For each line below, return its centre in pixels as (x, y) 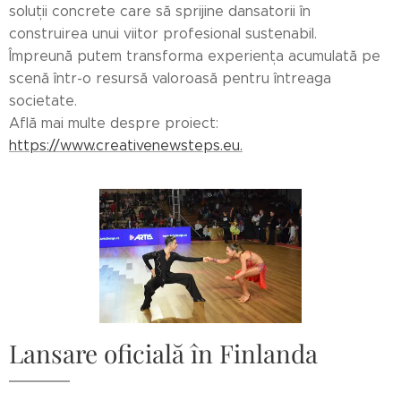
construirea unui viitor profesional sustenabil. (163, 33)
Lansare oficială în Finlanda (163, 354)
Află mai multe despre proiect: (114, 123)
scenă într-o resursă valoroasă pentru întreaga (170, 78)
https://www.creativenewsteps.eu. (126, 145)
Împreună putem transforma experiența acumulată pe (195, 55)
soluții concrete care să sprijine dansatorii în (160, 11)
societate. (43, 100)
